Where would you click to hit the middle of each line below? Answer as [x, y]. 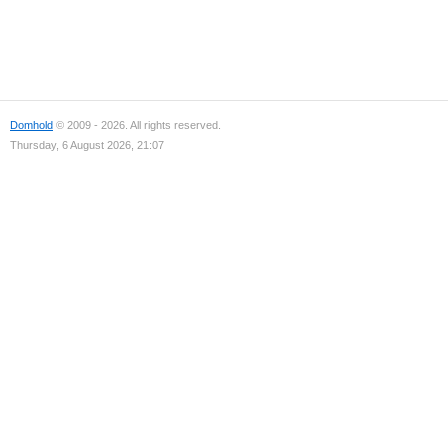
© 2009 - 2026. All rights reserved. [137, 125]
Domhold [31, 125]
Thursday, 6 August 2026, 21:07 [87, 145]
